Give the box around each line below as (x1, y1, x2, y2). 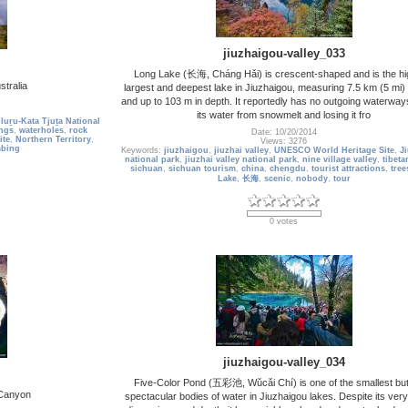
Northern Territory (15, 135, 91, 145)
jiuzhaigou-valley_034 (222, 354, 345, 369)
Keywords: (121, 146, 164, 156)
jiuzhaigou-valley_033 (222, 46, 345, 60)
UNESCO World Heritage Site (274, 146, 394, 156)
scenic (263, 174, 291, 184)
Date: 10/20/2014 (250, 127, 317, 138)
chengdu (269, 164, 306, 174)
